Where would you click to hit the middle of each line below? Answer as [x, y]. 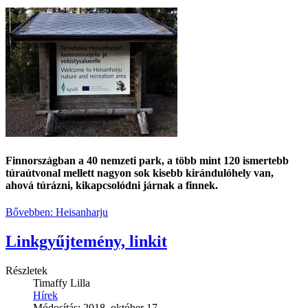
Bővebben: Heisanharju [57, 212]
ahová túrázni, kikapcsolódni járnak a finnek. [113, 185]
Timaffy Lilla [62, 283]
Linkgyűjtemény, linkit [86, 241]
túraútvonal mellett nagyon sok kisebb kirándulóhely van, [140, 173]
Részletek [26, 270]
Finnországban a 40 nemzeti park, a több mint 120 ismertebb [147, 160]
